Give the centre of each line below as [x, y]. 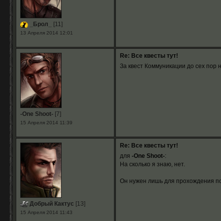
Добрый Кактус [51, 204]
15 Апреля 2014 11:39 [46, 123]
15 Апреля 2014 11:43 [46, 212]
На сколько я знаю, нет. [152, 164]
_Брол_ [40, 24]
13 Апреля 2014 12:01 [46, 33]
